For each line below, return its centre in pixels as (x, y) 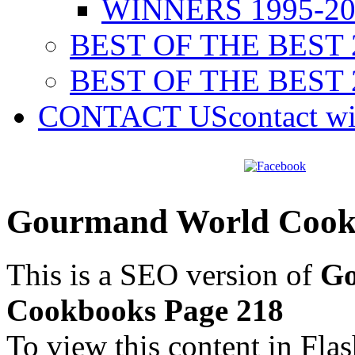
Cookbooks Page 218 (145, 310)
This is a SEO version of (163, 274)
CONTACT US (133, 116)
